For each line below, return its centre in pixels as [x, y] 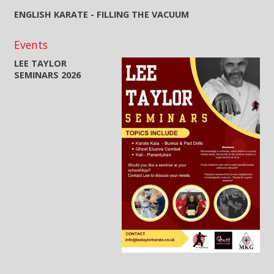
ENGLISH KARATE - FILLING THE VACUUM [102, 15]
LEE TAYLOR [41, 64]
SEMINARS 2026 [48, 75]
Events [31, 45]
